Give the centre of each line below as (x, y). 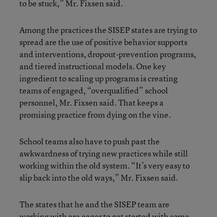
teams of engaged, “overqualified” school (94, 90)
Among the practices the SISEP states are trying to (108, 30)
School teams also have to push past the (90, 141)
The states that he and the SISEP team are (94, 204)
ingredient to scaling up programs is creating (99, 78)
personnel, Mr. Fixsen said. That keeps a (92, 102)
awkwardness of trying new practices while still (104, 153)
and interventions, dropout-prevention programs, (108, 54)
